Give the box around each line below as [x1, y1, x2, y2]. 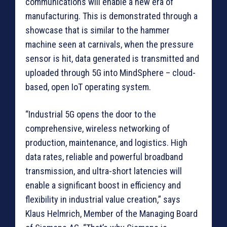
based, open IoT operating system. [25, 82, 151, 93]
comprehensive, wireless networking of [25, 123, 170, 134]
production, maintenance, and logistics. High [25, 137, 187, 148]
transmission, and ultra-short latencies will [25, 166, 182, 177]
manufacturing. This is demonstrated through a [25, 11, 198, 22]
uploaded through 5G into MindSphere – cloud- [25, 67, 196, 79]
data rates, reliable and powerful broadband [25, 152, 183, 163]
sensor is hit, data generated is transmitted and [25, 53, 199, 64]
